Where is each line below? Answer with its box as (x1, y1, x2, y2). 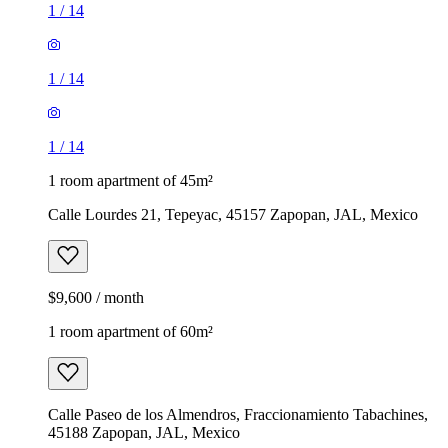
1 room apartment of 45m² (48, 171, 213, 189)
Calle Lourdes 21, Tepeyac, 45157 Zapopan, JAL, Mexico (48, 205, 418, 223)
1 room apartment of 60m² (48, 322, 213, 340)
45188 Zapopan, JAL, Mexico (48, 423, 240, 441)
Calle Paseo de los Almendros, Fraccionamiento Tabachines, (48, 405, 428, 423)
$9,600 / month (48, 288, 144, 306)
